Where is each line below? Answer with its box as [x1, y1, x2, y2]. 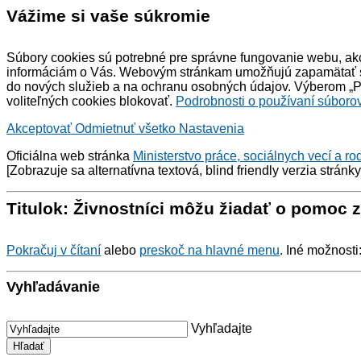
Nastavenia [179, 122, 244, 135]
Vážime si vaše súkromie [6, 6, 210, 25]
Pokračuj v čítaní [6, 243, 101, 257]
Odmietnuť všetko [75, 122, 179, 135]
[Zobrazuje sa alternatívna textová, [6, 164, 205, 177]
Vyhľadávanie [6, 279, 100, 295]
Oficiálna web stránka [6, 149, 133, 163]
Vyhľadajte [191, 322, 252, 335]
